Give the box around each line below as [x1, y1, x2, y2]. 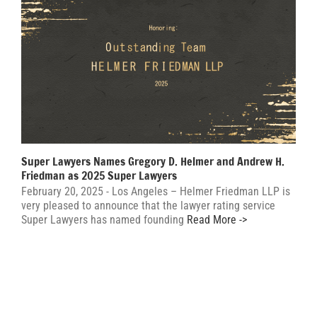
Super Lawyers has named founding [21, 212, 184, 226]
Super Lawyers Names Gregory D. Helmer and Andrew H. [21, 153, 284, 169]
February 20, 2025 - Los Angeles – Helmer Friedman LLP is [21, 184, 290, 198]
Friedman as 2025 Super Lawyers [21, 167, 177, 183]
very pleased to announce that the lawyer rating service [21, 198, 275, 212]
